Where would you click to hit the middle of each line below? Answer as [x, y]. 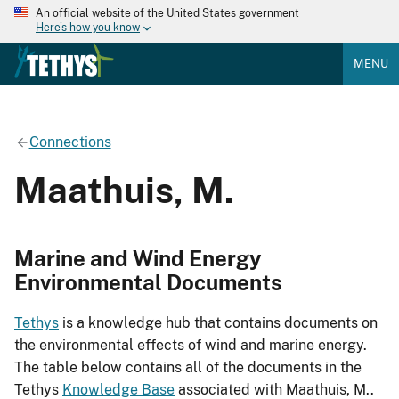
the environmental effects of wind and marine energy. [191, 346]
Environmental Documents [148, 282]
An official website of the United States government [167, 13]
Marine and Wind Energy [138, 258]
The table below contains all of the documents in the [188, 368]
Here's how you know [88, 28]
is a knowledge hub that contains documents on [218, 323]
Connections [70, 142]
